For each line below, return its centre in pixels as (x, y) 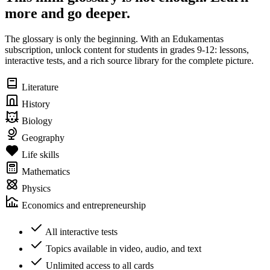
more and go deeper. (67, 14)
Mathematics (45, 171)
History (35, 104)
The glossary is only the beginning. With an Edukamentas (114, 39)
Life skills (39, 155)
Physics (35, 188)
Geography (42, 138)
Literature (39, 87)
